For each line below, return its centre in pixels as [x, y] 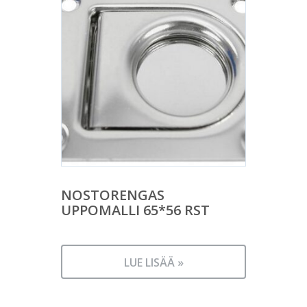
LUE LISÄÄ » [153, 262]
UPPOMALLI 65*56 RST [135, 210]
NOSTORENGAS [113, 195]
